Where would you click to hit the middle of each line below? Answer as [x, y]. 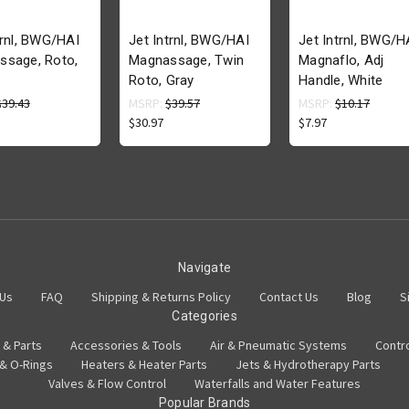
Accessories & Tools [126, 346]
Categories [204, 316]
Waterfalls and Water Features [278, 384]
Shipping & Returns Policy [161, 297]
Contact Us [289, 297]
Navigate [204, 268]
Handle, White [341, 81]
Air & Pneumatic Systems [278, 346]
